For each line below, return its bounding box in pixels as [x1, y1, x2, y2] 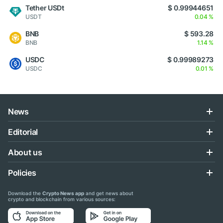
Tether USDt [25, 3, 64, 12]
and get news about [84, 190, 133, 196]
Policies [8, 168, 36, 178]
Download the [8, 190, 42, 196]
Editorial [8, 127, 38, 137]
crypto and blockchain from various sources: [8, 196, 115, 202]
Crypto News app [42, 190, 84, 196]
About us [8, 147, 42, 157]
